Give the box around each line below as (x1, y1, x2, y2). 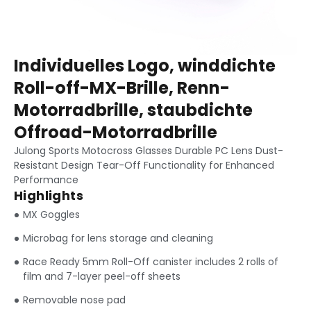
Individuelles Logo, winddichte (14, 54, 276, 77)
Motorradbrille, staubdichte (14, 99, 253, 121)
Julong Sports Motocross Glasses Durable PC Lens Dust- (14, 144, 283, 158)
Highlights (14, 187, 83, 204)
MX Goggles (23, 208, 80, 221)
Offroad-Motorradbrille (14, 121, 217, 144)
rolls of (246, 255, 278, 269)
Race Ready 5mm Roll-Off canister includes (23, 255, 235, 269)
